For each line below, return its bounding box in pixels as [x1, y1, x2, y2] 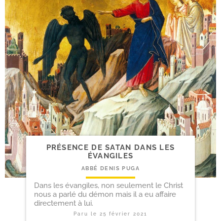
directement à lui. [34, 198, 93, 208]
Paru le [73, 211, 100, 217]
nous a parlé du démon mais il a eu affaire [34, 189, 176, 199]
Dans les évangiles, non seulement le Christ [34, 181, 183, 190]
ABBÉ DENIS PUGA [81, 165, 140, 172]
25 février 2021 [99, 211, 147, 217]
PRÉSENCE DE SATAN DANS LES [46, 143, 175, 152]
